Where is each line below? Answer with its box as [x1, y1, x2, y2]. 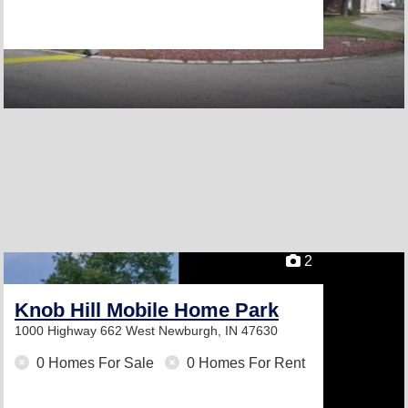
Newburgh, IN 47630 [158, 323, 278, 338]
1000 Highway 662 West [15, 323, 158, 338]
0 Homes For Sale [33, 355, 158, 371]
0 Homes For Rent [183, 355, 305, 371]
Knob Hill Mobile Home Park [15, 299, 279, 321]
